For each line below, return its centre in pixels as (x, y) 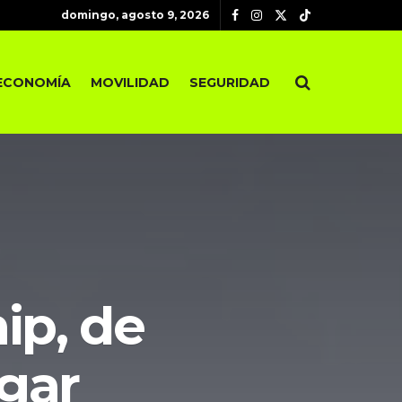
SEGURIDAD (230, 82)
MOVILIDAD (130, 82)
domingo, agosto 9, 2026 (135, 15)
